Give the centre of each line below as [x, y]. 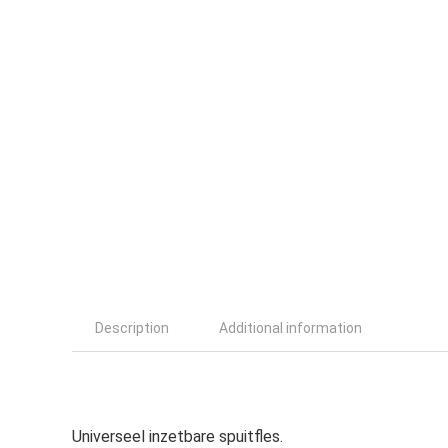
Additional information [290, 328]
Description [132, 328]
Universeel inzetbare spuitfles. [177, 436]
